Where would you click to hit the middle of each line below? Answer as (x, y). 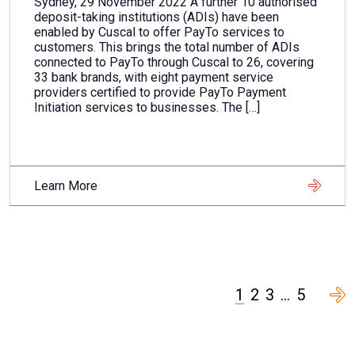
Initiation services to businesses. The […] (147, 107)
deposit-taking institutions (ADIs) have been (157, 17)
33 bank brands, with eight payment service (154, 77)
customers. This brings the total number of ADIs (167, 47)
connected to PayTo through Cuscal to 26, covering (174, 62)
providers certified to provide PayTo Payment (160, 92)
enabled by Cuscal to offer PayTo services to (159, 32)
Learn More (66, 186)
